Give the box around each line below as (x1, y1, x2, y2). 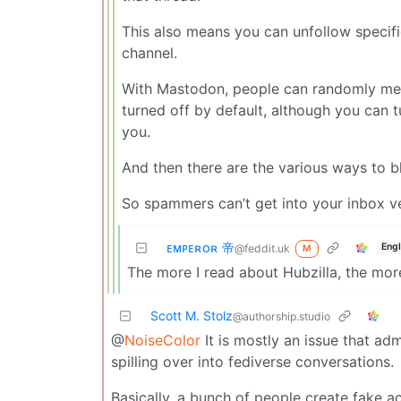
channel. (122, 43, 177, 62)
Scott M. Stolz (150, 307, 233, 323)
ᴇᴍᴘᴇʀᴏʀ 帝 (166, 239, 235, 255)
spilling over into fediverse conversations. (111, 352, 394, 371)
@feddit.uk (235, 241, 290, 255)
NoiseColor (124, 330, 200, 349)
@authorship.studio (233, 309, 330, 323)
